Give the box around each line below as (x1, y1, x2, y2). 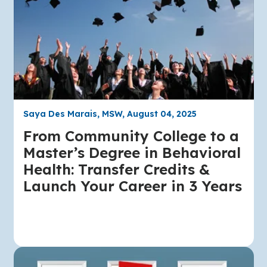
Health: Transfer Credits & (23, 160, 210, 179)
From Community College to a (23, 127, 239, 145)
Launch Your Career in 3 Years (23, 177, 242, 195)
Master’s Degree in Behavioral (23, 144, 241, 162)
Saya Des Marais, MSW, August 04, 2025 (23, 108, 197, 120)
